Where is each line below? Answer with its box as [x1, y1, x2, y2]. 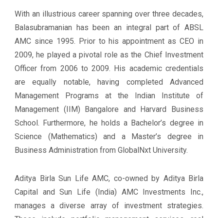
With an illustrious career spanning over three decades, [15, 9, 203, 19]
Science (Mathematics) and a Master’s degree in [15, 132, 203, 142]
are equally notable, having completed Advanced [15, 77, 203, 87]
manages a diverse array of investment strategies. [15, 201, 203, 211]
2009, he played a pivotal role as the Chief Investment [15, 50, 203, 60]
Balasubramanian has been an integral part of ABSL [15, 23, 203, 33]
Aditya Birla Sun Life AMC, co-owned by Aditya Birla [15, 174, 203, 183]
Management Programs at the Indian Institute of [15, 91, 203, 101]
